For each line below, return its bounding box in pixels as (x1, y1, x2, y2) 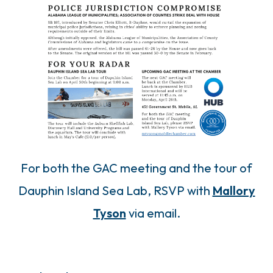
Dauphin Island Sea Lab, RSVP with (18, 183, 213, 199)
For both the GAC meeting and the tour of (21, 160, 252, 176)
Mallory (212, 183, 255, 199)
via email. (126, 205, 180, 221)
